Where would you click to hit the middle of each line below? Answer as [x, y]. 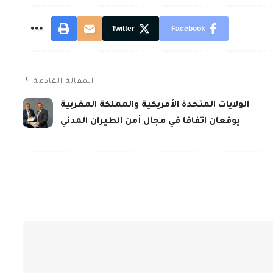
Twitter [123, 29]
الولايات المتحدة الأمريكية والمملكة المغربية [155, 105]
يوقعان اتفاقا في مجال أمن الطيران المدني [151, 122]
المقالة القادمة [64, 82]
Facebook [189, 29]
